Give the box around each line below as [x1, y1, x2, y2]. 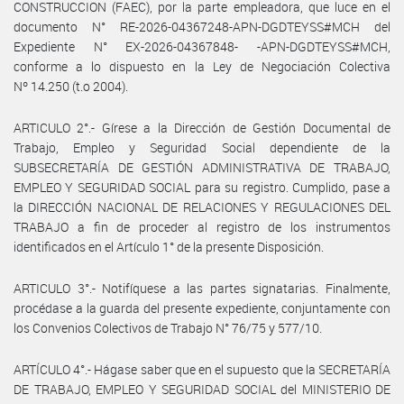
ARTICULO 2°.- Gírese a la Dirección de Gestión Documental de [14, 118, 390, 136]
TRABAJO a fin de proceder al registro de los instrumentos [14, 217, 390, 235]
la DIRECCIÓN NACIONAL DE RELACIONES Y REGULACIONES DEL [14, 197, 390, 216]
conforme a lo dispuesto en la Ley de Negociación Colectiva [14, 57, 390, 75]
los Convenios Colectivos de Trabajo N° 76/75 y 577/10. [14, 318, 322, 336]
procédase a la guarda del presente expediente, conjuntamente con [14, 298, 390, 317]
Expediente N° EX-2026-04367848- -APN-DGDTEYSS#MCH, [14, 37, 390, 55]
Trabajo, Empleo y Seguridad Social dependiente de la [14, 138, 390, 156]
